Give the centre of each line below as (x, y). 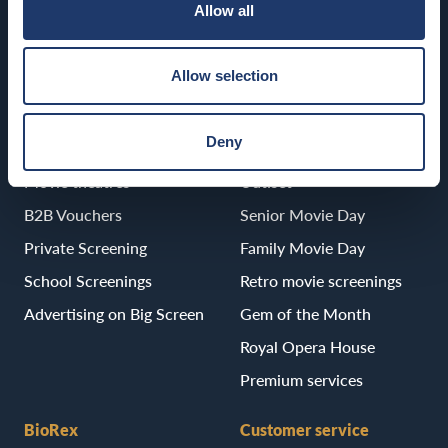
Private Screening (85, 247)
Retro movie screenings (321, 280)
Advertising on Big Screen (114, 313)
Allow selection (224, 75)
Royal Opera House (307, 346)
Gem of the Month (305, 313)
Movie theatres (77, 181)
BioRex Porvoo (75, 50)
